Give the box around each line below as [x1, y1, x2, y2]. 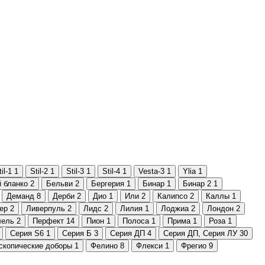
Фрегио [181, 241, 206, 250]
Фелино [91, 241, 118, 250]
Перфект [33, 216, 64, 225]
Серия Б [62, 228, 92, 238]
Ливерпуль [26, 203, 65, 213]
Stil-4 [102, 166, 120, 176]
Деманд [7, 191, 34, 201]
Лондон [207, 203, 234, 213]
